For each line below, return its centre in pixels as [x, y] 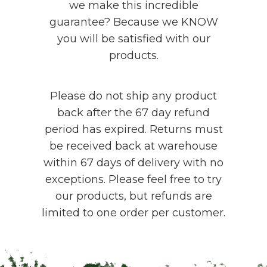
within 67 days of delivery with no [133, 163]
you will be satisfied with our [133, 39]
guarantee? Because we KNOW [133, 22]
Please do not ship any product [133, 96]
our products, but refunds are [133, 196]
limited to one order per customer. [133, 213]
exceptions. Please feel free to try [133, 180]
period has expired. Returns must [133, 130]
